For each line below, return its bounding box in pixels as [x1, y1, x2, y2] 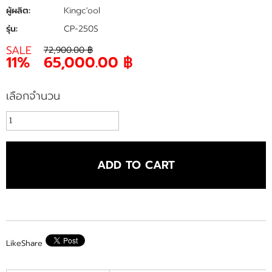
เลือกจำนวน [6, 87, 60, 104]
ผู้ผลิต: [6, 4, 30, 17]
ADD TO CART [97, 157, 175, 174]
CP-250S [64, 22, 98, 35]
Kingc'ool [64, 4, 100, 17]
